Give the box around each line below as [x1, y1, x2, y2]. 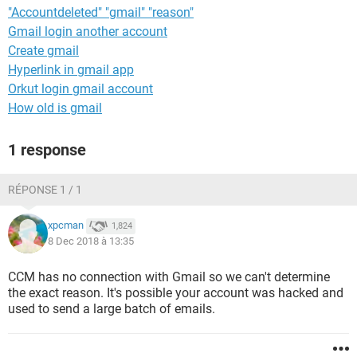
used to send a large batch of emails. [8, 301, 215, 316]
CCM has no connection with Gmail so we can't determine [8, 269, 330, 284]
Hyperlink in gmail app [8, 62, 134, 77]
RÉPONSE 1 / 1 [8, 183, 82, 196]
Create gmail [8, 43, 79, 58]
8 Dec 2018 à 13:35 [48, 235, 134, 247]
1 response [8, 140, 86, 159]
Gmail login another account [8, 24, 167, 39]
